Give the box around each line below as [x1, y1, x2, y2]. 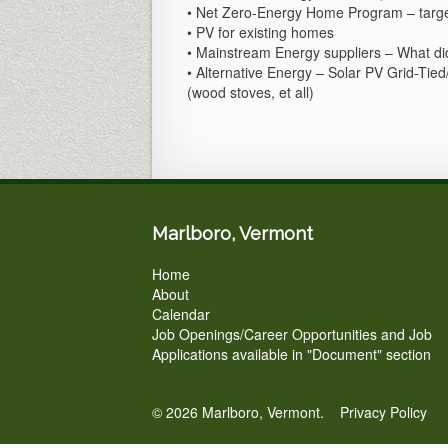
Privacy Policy [340, 402, 427, 422]
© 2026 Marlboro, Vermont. [152, 402, 340, 422]
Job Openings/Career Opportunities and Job [152, 324, 432, 344]
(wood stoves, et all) [187, 82, 314, 102]
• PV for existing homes [187, 22, 334, 42]
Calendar [152, 304, 210, 324]
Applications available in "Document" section [152, 344, 431, 364]
